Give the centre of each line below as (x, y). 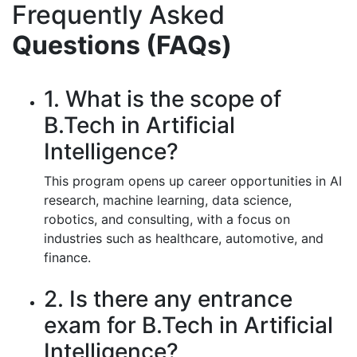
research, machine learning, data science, (168, 200)
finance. (67, 257)
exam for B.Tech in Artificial (188, 325)
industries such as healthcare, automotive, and (184, 238)
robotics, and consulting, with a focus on (167, 219)
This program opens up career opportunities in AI (193, 181)
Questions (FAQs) (122, 45)
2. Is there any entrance (168, 299)
